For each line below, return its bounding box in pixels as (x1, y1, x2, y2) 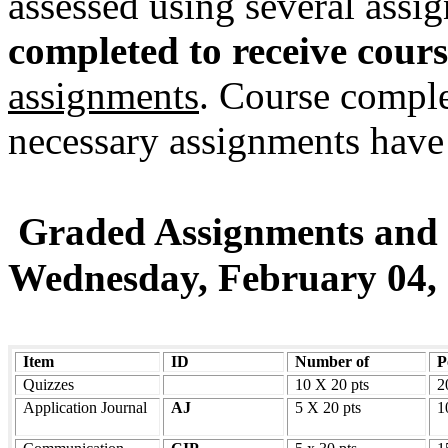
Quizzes (23, 376, 75, 394)
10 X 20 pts (295, 376, 370, 394)
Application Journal (23, 399, 148, 417)
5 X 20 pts (295, 399, 362, 417)
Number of (295, 353, 370, 371)
